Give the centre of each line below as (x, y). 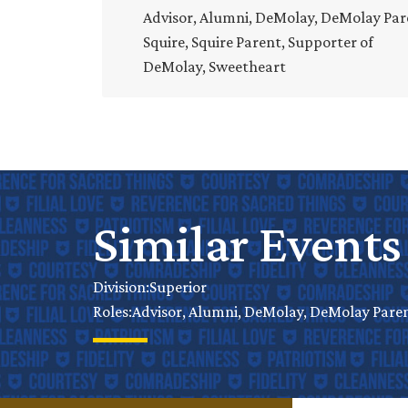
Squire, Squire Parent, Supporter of (258, 41)
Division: (121, 287)
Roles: (112, 312)
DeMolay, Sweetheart (214, 66)
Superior (178, 286)
